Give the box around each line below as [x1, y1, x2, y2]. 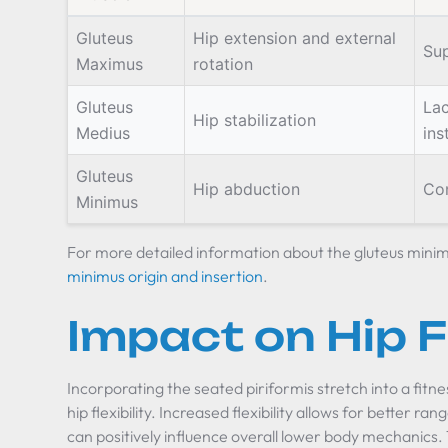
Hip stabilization [193, 110, 317, 130]
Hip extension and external [193, 28, 397, 48]
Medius [76, 123, 131, 143]
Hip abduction [193, 179, 301, 199]
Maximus [76, 54, 144, 74]
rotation [193, 54, 254, 74]
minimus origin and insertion [67, 266, 264, 286]
